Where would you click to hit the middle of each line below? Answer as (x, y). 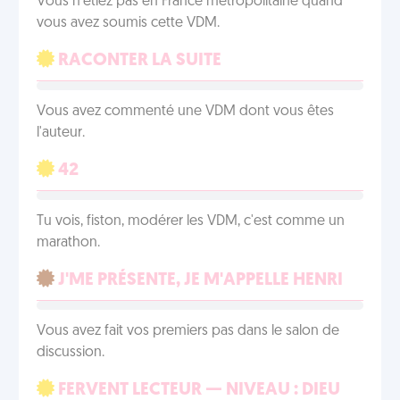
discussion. (71, 353)
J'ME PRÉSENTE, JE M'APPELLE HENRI (199, 280)
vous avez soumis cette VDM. (128, 23)
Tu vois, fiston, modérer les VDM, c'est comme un (191, 221)
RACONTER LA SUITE (138, 61)
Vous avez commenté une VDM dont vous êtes (185, 112)
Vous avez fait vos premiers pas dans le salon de (188, 331)
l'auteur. (61, 133)
